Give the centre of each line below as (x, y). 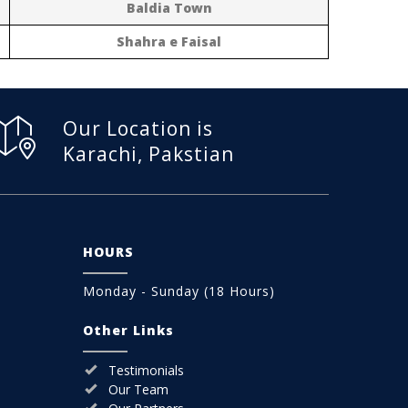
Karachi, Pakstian (148, 153)
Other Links (128, 330)
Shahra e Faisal (169, 41)
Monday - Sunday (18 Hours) (179, 291)
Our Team (138, 389)
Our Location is (138, 128)
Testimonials (146, 370)
